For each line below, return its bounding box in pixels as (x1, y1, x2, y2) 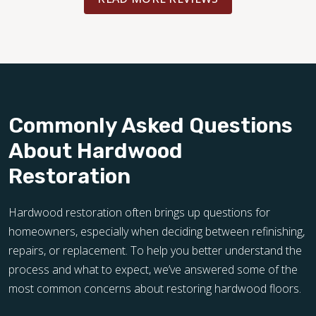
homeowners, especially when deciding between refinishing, (8, 224, 305, 240)
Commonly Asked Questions (8, 113, 293, 139)
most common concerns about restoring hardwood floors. (8, 281, 301, 297)
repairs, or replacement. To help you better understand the (8, 243, 302, 259)
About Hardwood (8, 138, 183, 164)
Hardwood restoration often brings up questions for (8, 205, 270, 221)
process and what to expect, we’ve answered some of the (8, 262, 298, 278)
